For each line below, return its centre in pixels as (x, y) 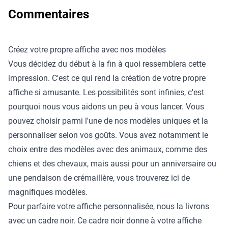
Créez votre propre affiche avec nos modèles (87, 49)
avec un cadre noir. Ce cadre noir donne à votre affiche (105, 220)
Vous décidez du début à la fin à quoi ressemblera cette (107, 64)
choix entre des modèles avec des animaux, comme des (108, 149)
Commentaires (49, 14)
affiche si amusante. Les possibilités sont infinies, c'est (106, 92)
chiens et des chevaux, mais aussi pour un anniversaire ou (112, 163)
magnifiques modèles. (48, 192)
